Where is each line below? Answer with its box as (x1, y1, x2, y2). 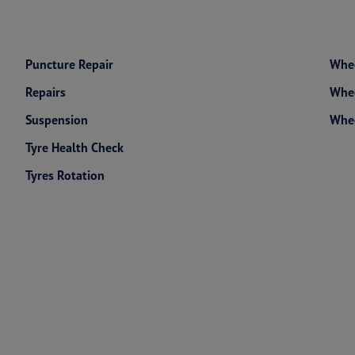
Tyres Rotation (25, 167, 105, 183)
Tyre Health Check (25, 139, 124, 155)
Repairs (25, 84, 66, 100)
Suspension (25, 112, 88, 128)
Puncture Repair (25, 56, 113, 72)
